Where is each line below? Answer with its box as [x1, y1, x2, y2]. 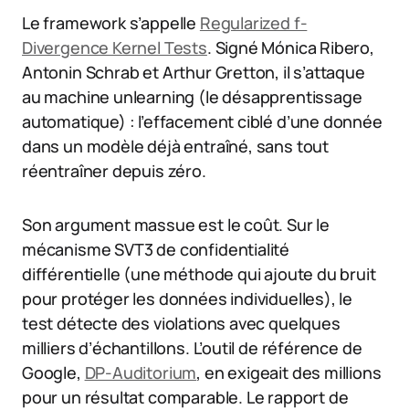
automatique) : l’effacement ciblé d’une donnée [22, 110, 383, 132]
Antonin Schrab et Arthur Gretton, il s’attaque [22, 60, 365, 83]
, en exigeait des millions [196, 361, 382, 383]
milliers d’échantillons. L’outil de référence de [22, 336, 362, 359]
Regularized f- [199, 11, 308, 34]
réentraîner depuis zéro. [22, 159, 206, 182]
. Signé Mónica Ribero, [206, 36, 374, 58]
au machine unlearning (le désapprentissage [22, 85, 362, 108]
